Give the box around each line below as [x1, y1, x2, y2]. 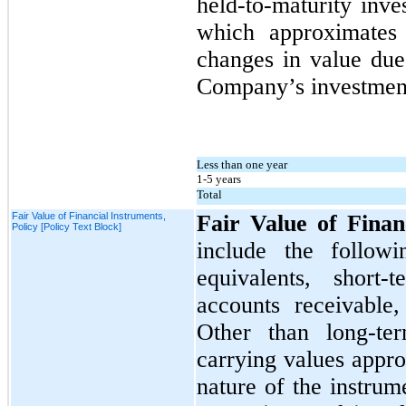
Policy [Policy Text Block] [12, 220, 121, 232]
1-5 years [197, 171, 241, 186]
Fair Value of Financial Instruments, [12, 209, 166, 221]
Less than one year [197, 157, 287, 171]
